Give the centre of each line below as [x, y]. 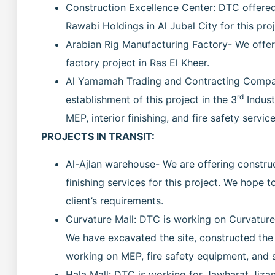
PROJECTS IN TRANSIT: [98, 137]
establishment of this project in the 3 [151, 100]
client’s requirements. [114, 200]
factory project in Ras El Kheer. [137, 63]
